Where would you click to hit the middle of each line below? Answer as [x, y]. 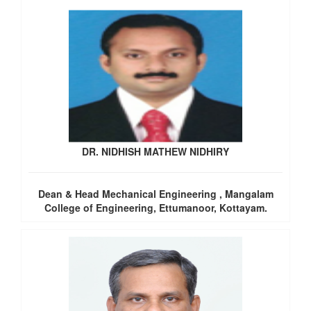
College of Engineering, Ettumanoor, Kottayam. [155, 208]
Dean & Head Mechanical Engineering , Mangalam [155, 194]
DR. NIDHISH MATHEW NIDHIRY [155, 151]
